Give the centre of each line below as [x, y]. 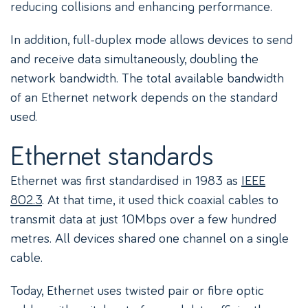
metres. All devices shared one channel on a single [150, 238]
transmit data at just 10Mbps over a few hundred [143, 218]
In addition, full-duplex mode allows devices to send [152, 39]
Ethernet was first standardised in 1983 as [126, 180]
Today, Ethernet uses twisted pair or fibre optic [137, 290]
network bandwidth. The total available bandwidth [147, 77]
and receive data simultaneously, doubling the [134, 58]
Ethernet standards [112, 155]
